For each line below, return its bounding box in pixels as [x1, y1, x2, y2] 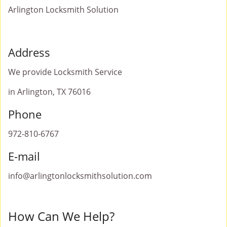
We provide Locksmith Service [8, 66, 122, 78]
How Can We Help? [8, 208, 115, 224]
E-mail [8, 148, 40, 164]
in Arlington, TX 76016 [8, 86, 91, 97]
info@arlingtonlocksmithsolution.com [8, 170, 152, 181]
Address [8, 45, 50, 60]
